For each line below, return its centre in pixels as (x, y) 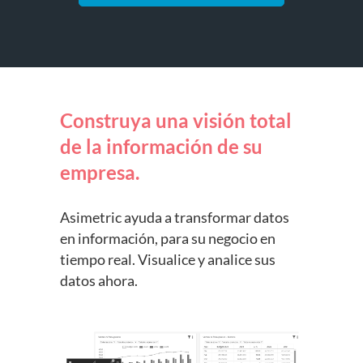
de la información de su (161, 147)
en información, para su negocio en (168, 239)
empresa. (100, 173)
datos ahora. (99, 281)
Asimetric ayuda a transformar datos (175, 218)
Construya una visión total (176, 121)
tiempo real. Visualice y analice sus (168, 260)
